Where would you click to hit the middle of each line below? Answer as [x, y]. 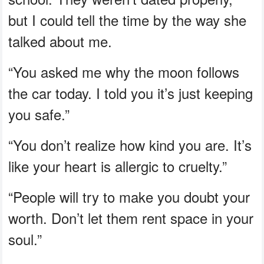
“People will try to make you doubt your [129, 197]
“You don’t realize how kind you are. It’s [130, 145]
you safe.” [39, 114]
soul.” [25, 239]
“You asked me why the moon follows [124, 72]
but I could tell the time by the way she [128, 20]
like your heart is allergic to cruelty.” [118, 166]
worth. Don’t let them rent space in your [131, 218]
